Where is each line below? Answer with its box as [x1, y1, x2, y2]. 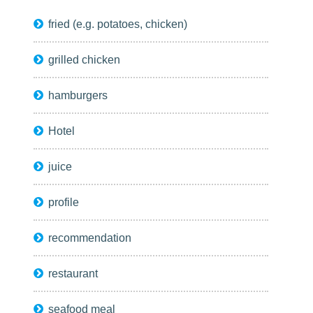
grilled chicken [48, 53, 121, 66]
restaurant [48, 267, 99, 280]
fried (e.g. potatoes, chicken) [48, 17, 188, 31]
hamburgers [48, 89, 108, 102]
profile [48, 196, 80, 209]
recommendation [48, 231, 132, 245]
